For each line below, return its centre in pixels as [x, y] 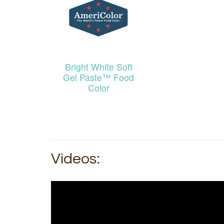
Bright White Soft [98, 67]
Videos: [75, 159]
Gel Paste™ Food [98, 77]
